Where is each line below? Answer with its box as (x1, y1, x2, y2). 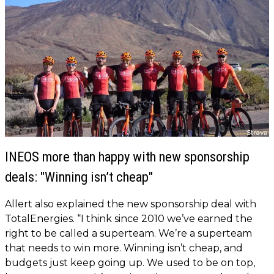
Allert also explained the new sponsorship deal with (5, 198, 256, 210)
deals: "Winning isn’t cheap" (5, 168, 153, 185)
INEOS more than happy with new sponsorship (5, 148, 250, 165)
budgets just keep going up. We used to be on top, (5, 256, 255, 268)
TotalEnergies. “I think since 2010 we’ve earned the (5, 212, 253, 224)
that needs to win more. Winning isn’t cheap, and (5, 242, 243, 254)
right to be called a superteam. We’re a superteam (5, 227, 252, 239)
